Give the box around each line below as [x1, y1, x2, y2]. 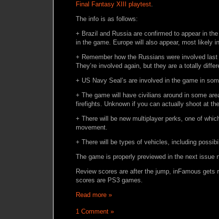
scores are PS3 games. [76, 176, 143, 184]
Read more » [76, 191, 112, 198]
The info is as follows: [76, 15, 138, 22]
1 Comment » [76, 208, 114, 215]
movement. [76, 124, 108, 131]
